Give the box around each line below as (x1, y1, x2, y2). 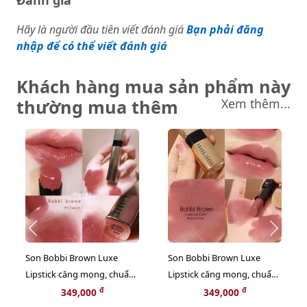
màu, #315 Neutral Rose (168, 284, 265, 297)
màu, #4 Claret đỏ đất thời (25, 284, 132, 297)
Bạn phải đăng (186, 22, 264, 37)
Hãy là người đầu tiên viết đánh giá (16, 22, 184, 37)
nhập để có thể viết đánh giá (16, 38, 167, 53)
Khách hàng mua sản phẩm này (16, 75, 291, 98)
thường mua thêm (16, 95, 178, 119)
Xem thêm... (221, 95, 291, 112)
